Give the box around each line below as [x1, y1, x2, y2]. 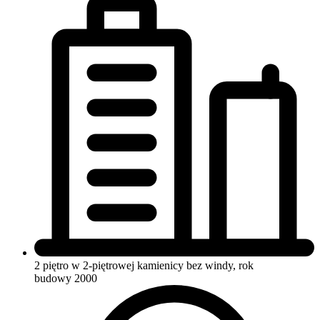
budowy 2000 [34, 271, 97, 284]
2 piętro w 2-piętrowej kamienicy [34, 259, 184, 271]
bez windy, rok [186, 259, 254, 271]
